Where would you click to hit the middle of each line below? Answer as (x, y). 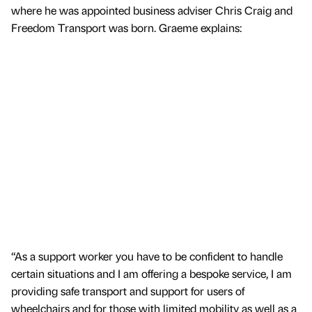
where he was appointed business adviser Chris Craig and (152, 10)
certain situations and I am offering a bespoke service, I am (151, 273)
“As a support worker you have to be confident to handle (147, 256)
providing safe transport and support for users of (128, 290)
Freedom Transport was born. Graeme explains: (126, 28)
